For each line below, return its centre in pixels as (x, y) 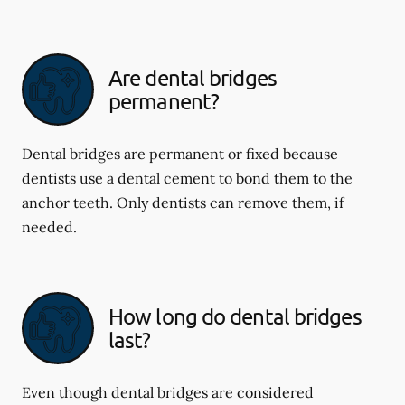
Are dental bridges (193, 77)
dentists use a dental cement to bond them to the (187, 178)
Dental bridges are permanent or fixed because (180, 154)
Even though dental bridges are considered (168, 392)
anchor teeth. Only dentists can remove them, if (183, 202)
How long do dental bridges (235, 316)
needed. (49, 227)
